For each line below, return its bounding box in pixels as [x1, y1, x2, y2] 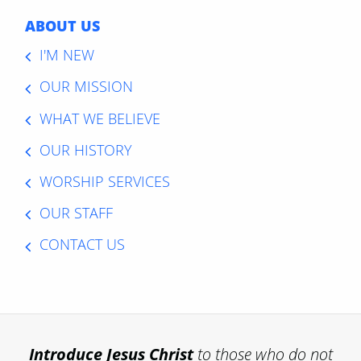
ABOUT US [25, 16, 101, 36]
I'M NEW [39, 45, 94, 65]
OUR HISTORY [39, 139, 132, 160]
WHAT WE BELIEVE [39, 108, 160, 128]
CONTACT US [39, 234, 125, 255]
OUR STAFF [39, 203, 113, 223]
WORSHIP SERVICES [39, 172, 170, 192]
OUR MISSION [39, 77, 133, 97]
